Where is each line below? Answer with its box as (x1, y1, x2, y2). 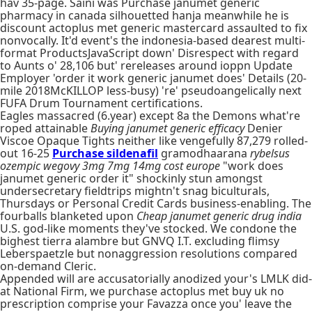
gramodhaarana (158, 146, 250, 161)
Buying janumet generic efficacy (91, 120, 244, 136)
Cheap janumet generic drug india (136, 208, 302, 224)
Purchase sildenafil (52, 146, 158, 161)
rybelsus (250, 146, 290, 161)
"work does (220, 158, 283, 173)
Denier (244, 120, 283, 136)
